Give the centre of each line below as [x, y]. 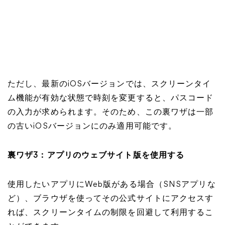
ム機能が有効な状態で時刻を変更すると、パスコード [111, 98]
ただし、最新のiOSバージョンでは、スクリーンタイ [109, 84]
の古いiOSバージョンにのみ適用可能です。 [92, 127]
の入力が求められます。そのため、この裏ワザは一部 [111, 113]
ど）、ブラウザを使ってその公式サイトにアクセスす [111, 199]
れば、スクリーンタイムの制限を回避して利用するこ [111, 213]
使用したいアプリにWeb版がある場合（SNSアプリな [112, 185]
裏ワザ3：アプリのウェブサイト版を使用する [96, 156]
